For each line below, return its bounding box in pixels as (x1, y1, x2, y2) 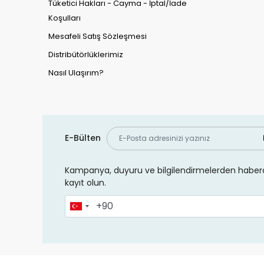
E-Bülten (64, 132, 101, 144)
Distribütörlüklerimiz (48, 48, 123, 60)
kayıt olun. (64, 176, 106, 189)
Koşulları (48, 12, 81, 24)
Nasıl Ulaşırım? (48, 67, 104, 78)
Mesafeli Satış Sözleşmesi (48, 30, 147, 42)
